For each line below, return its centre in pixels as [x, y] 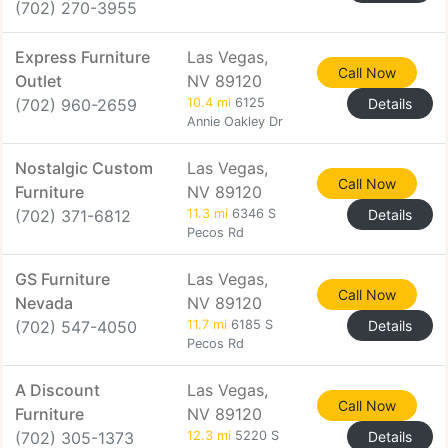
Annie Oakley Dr [235, 121]
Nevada [44, 303]
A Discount [57, 390]
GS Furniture [62, 279]
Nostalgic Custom [84, 168]
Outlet [38, 81]
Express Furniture [82, 57]
